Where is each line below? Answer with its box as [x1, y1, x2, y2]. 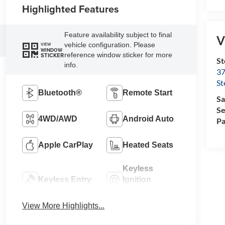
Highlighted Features [22, 2, 120, 17]
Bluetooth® [38, 88, 82, 97]
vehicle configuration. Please [64, 41, 156, 49]
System [122, 186, 151, 195]
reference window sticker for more [64, 51, 173, 59]
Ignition [122, 175, 151, 184]
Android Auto [122, 115, 174, 124]
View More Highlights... [22, 201, 105, 210]
